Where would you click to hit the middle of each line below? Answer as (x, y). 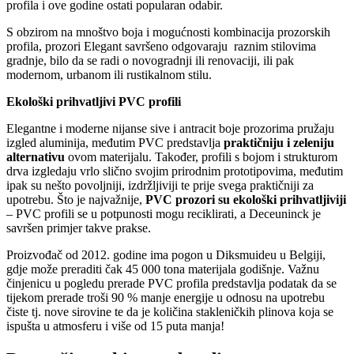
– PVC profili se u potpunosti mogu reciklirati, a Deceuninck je (164, 214)
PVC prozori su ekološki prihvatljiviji (246, 200)
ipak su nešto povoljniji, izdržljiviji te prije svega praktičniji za (160, 186)
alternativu (36, 157)
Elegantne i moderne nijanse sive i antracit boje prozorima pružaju (170, 129)
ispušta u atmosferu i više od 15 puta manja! (117, 326)
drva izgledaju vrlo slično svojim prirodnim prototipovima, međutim (175, 171)
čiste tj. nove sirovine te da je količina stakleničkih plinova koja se (170, 312)
